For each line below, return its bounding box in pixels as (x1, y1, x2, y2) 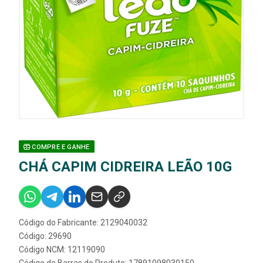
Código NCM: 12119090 (19, 245, 105, 255)
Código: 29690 (19, 231, 72, 241)
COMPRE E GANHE (30, 143, 90, 151)
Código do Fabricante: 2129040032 (19, 218, 147, 228)
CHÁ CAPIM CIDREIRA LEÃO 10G (19, 159, 232, 176)
